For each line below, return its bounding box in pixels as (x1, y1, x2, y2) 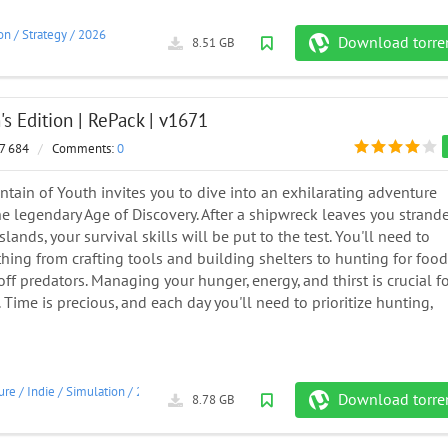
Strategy (22, 26, 67, 43)
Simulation (66, 383, 125, 400)
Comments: (52, 141, 117, 158)
